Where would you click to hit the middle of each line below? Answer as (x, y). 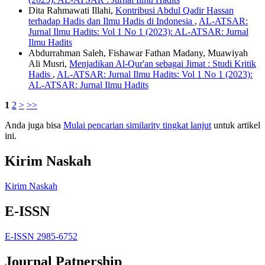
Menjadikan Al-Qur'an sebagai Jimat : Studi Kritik (163, 64)
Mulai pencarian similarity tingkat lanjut (137, 125)
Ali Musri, (49, 64)
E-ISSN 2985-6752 (41, 236)
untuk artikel (236, 125)
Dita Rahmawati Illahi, (72, 11)
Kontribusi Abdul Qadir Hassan (174, 11)
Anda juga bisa (34, 125)
